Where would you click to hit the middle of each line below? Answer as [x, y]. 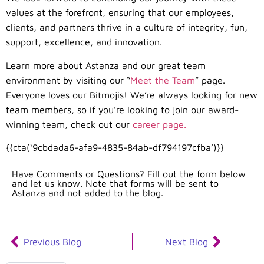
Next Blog [186, 242]
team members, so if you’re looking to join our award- [122, 109]
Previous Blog [52, 242]
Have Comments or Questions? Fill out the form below [129, 174]
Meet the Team [163, 80]
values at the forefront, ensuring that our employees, [120, 13]
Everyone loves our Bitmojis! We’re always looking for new [132, 95]
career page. [161, 124]
